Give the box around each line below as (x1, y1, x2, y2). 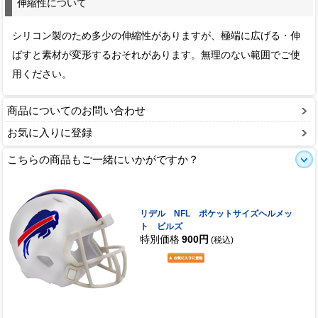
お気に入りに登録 (7, 126, 92, 139)
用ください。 (12, 68, 72, 79)
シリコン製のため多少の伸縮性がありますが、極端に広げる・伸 (12, 30, 301, 41)
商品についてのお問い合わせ (7, 104, 146, 117)
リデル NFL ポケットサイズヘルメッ (139, 209, 292, 219)
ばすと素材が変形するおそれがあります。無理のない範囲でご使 (12, 49, 301, 60)
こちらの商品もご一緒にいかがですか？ (7, 153, 199, 166)
